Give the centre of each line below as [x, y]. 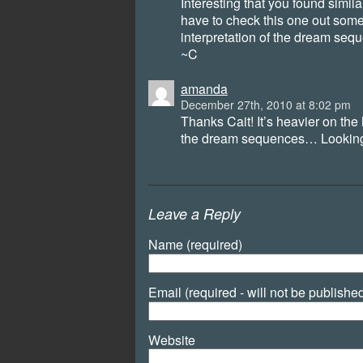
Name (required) [195, 245]
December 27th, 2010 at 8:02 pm [265, 105]
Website [171, 340]
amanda [204, 89]
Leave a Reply [194, 214]
